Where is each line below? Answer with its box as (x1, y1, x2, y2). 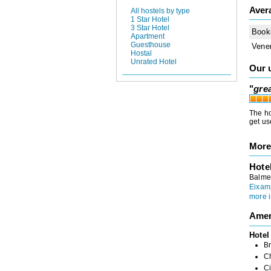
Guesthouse (131, 41, 171, 50)
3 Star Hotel (131, 24, 169, 33)
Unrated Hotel (131, 57, 177, 67)
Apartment (131, 32, 165, 41)
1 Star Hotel (131, 15, 169, 24)
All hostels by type (131, 7, 190, 16)
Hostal (131, 49, 152, 58)
